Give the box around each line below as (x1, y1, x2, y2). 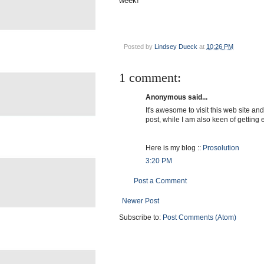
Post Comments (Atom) (163, 213, 236, 222)
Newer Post (122, 196, 159, 205)
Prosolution (203, 143, 239, 152)
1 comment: (119, 70, 181, 85)
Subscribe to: (119, 213, 163, 222)
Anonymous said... (146, 93, 207, 101)
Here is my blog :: (146, 143, 203, 152)
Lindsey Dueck (154, 42, 197, 50)
